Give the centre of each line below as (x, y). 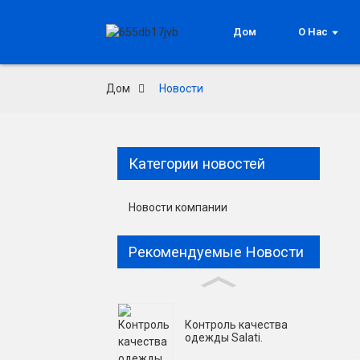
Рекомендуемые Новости (216, 252)
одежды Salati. (224, 338)
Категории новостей (197, 164)
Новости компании (178, 207)
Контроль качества (236, 325)
